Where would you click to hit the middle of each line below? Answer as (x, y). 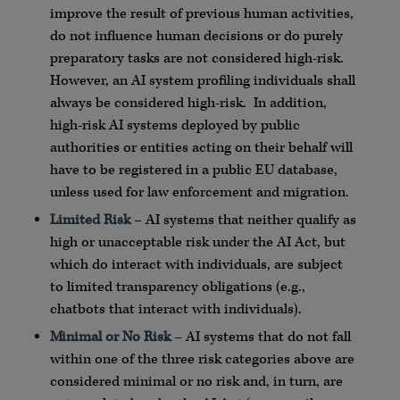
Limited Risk (90, 221)
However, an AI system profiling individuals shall (202, 81)
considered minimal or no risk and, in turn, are (196, 382)
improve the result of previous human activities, (201, 14)
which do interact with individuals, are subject (196, 265)
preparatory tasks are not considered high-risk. (196, 59)
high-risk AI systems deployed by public (175, 126)
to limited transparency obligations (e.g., (177, 287)
